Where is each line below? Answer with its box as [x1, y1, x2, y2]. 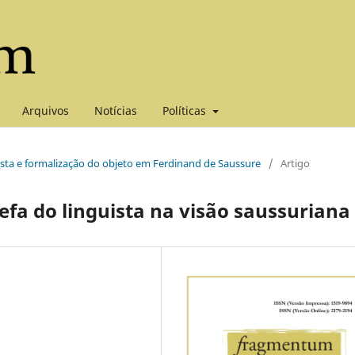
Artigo [281, 155, 310, 170]
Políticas [162, 102, 209, 118]
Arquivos [22, 102, 69, 118]
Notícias [94, 102, 137, 118]
